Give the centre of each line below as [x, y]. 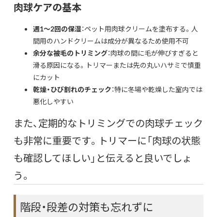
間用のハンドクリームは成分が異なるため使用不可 [111, 40]
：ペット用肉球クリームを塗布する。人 [140, 28]
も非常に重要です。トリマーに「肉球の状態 [107, 140]
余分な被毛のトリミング [70, 53]
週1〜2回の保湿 [57, 28]
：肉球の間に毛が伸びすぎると [153, 53]
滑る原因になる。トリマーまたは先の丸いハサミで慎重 [117, 65]
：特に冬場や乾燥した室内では [157, 89]
